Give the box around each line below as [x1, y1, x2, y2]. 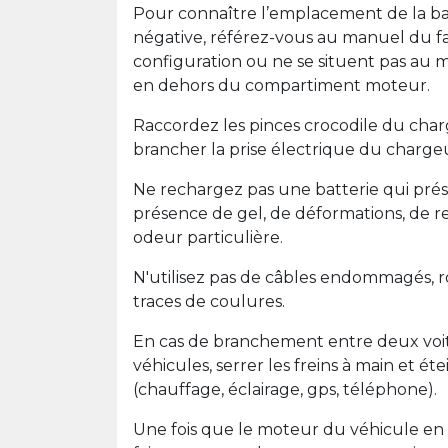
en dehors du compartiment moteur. [133, 76, 430, 95]
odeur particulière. [133, 228, 283, 247]
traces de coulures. [133, 292, 285, 311]
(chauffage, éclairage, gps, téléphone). [133, 380, 437, 399]
